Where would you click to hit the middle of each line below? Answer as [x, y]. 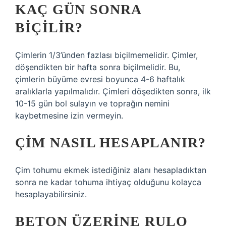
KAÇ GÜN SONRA [78, 9]
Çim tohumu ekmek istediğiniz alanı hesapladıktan [111, 170]
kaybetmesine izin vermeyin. [69, 116]
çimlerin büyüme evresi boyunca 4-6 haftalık [100, 79]
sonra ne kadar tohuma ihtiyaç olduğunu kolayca [108, 182]
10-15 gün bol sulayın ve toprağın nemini [92, 103]
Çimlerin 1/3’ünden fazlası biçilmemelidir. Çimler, [106, 55]
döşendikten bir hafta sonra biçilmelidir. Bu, [98, 67]
